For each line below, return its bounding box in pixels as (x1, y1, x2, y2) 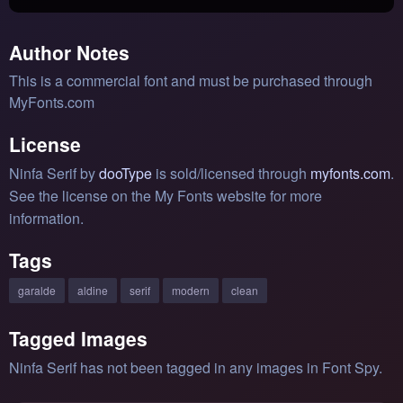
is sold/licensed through (152, 162, 310, 184)
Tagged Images (9, 324, 148, 352)
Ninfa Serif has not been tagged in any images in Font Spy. (9, 356, 382, 378)
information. (9, 207, 84, 228)
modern (172, 282, 210, 298)
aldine (77, 282, 108, 298)
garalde (18, 282, 56, 298)
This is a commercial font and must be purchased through (9, 69, 372, 91)
